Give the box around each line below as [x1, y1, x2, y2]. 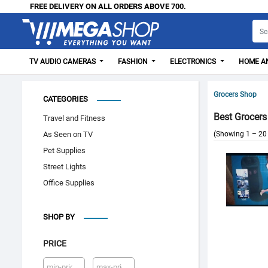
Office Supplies [43, 178, 95, 187]
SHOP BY [43, 212, 75, 221]
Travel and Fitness [43, 114, 105, 123]
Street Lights [43, 162, 86, 171]
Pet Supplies [43, 146, 86, 155]
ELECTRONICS [170, 57, 218, 66]
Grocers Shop [214, 90, 257, 99]
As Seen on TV [43, 130, 93, 139]
